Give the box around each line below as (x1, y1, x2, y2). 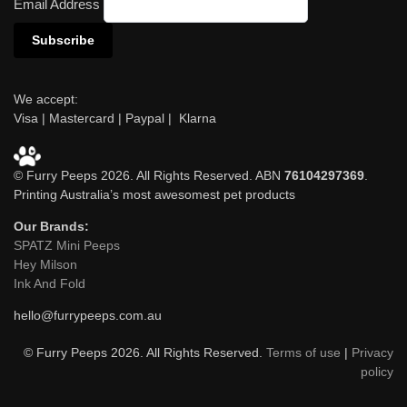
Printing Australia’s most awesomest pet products (14, 186, 295, 202)
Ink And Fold (14, 275, 85, 291)
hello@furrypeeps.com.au (14, 307, 162, 323)
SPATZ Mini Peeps (14, 237, 120, 253)
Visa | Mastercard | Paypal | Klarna (14, 110, 216, 125)
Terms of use (266, 344, 341, 360)
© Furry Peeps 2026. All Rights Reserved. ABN (14, 167, 284, 183)
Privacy (352, 344, 393, 360)
